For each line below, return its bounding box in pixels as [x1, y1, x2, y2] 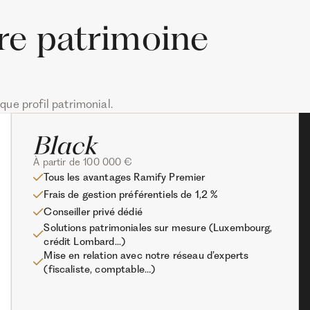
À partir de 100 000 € [33, 155, 131, 168]
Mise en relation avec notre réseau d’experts [44, 248, 249, 262]
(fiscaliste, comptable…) [44, 262, 156, 275]
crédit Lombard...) [44, 235, 126, 248]
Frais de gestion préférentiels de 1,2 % [44, 188, 218, 201]
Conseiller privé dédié [44, 206, 143, 219]
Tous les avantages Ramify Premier [44, 171, 206, 184]
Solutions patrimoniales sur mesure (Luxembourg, [44, 221, 272, 234]
